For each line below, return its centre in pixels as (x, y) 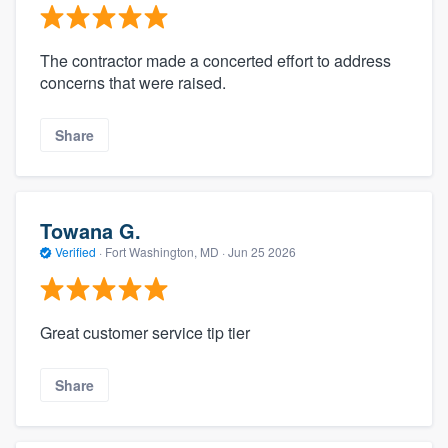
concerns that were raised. (133, 82)
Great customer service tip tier (145, 332)
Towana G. (90, 231)
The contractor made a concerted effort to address (215, 60)
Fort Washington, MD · (165, 252)
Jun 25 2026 (262, 252)
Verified (75, 252)
